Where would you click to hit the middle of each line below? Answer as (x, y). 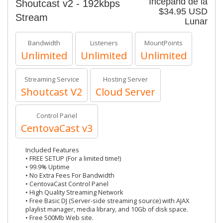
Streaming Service (52, 79)
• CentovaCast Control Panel (67, 184)
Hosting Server (125, 79)
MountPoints (164, 43)
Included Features (52, 150)
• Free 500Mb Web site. (59, 218)
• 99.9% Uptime (48, 167)
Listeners (104, 43)
